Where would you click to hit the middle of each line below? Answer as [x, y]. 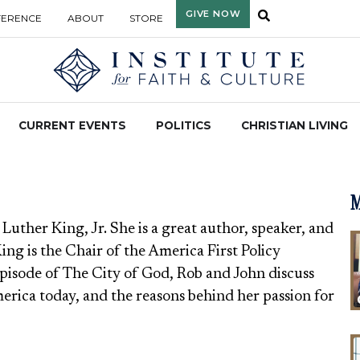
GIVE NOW [213, 14]
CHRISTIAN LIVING [294, 126]
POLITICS [183, 126]
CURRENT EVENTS [72, 126]
